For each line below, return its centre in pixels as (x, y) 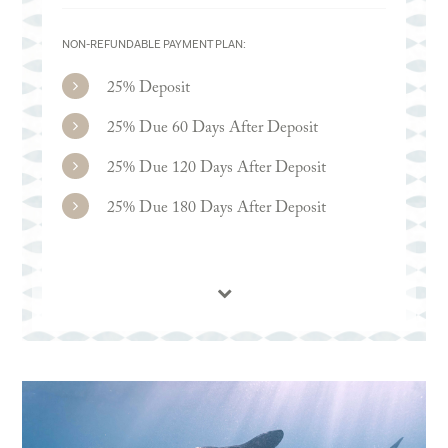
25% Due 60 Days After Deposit (212, 128)
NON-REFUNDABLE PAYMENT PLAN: (153, 46)
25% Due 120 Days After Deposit (216, 168)
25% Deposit (148, 88)
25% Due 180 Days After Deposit (216, 208)
